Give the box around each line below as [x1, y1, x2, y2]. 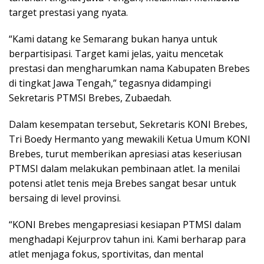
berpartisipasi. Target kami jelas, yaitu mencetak [9, 47, 223, 60]
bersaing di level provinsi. [9, 191, 121, 204]
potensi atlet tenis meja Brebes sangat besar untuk [9, 176, 236, 190]
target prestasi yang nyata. [9, 5, 128, 19]
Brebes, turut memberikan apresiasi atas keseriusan [9, 147, 242, 160]
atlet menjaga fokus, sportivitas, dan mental [9, 247, 203, 260]
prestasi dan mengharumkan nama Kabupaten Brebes [9, 61, 250, 75]
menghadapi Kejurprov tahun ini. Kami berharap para [9, 232, 246, 246]
